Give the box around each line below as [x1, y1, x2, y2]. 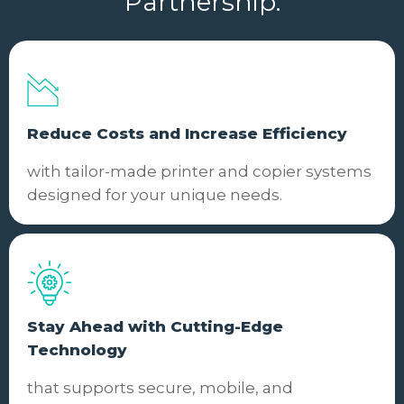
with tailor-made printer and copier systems [27, 161, 372, 180]
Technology [27, 340, 127, 359]
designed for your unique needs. [27, 185, 282, 204]
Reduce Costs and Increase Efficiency [27, 124, 347, 142]
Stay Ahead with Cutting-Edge [27, 317, 283, 335]
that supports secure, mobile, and [27, 378, 293, 397]
